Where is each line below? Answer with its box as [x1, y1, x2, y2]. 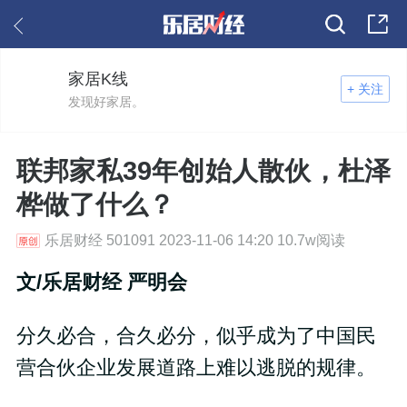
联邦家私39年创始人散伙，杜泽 [15, 155, 392, 185]
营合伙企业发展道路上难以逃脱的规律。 [15, 357, 376, 380]
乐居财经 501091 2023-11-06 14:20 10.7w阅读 [44, 233, 345, 249]
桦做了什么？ [15, 189, 174, 219]
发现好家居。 [68, 94, 145, 110]
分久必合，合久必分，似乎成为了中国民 [15, 325, 376, 348]
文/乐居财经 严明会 [15, 272, 187, 294]
